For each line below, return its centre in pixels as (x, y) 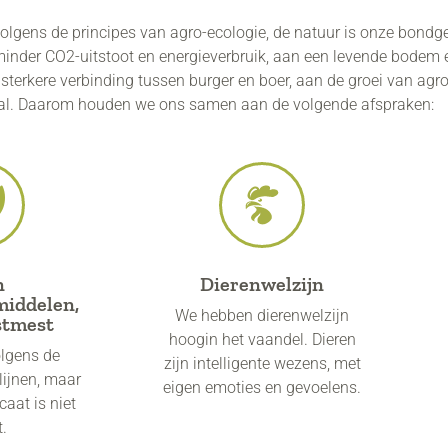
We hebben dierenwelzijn (262, 315)
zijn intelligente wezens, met (262, 363)
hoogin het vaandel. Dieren (262, 339)
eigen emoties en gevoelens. (262, 387)
